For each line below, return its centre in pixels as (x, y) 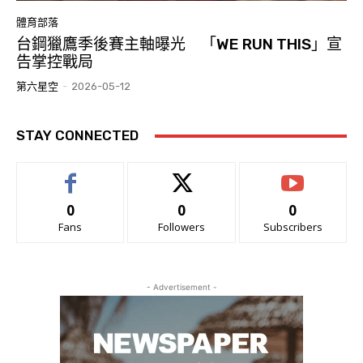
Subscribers (293, 227)
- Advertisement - (181, 287)
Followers (181, 227)
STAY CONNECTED (77, 136)
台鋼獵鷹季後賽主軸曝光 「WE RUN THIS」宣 (179, 45)
